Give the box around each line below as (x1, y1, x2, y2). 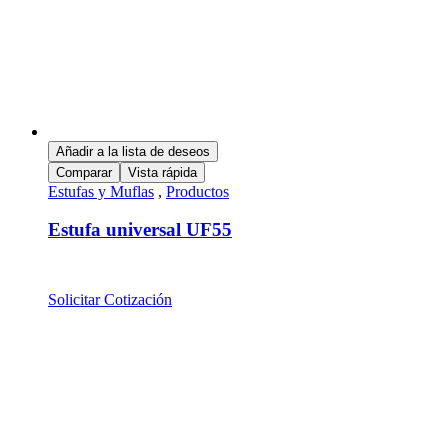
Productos (166, 182, 229, 200)
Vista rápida (128, 164, 197, 180)
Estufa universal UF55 (48, 219, 232, 241)
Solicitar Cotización (48, 291, 172, 309)
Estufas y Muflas (48, 182, 154, 200)
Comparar (56, 164, 112, 180)
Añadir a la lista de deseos (56, 143, 210, 159)
